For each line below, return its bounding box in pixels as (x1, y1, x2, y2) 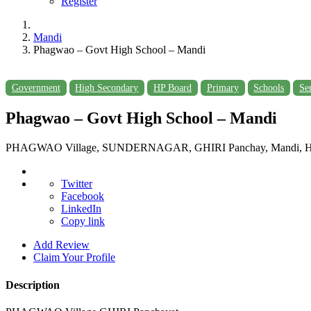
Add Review (33, 239, 90, 251)
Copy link (61, 215, 105, 228)
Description (6, 278, 60, 291)
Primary (206, 82, 239, 93)
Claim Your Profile (33, 251, 115, 264)
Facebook (61, 190, 104, 203)
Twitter (61, 178, 92, 190)
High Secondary (75, 82, 139, 93)
